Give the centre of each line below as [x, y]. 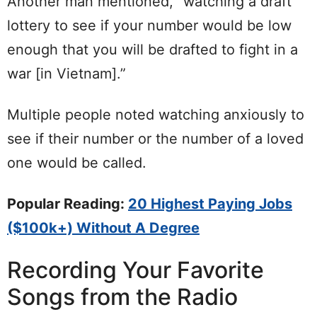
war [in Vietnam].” [67, 74]
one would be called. [77, 163]
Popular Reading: [68, 204]
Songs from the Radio [122, 297]
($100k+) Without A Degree [103, 228]
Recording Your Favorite [136, 270]
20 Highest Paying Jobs [210, 204]
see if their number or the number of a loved [155, 139]
